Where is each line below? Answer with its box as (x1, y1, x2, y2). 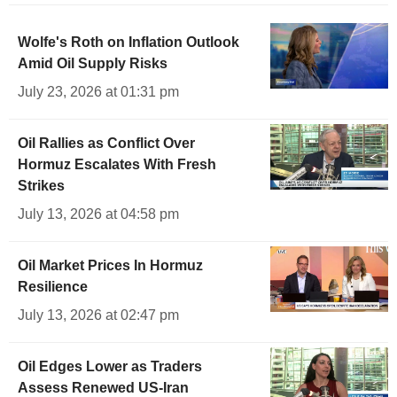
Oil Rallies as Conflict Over (18, 135, 195, 151)
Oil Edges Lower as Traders (18, 358, 202, 374)
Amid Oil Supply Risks (18, 55, 167, 71)
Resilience (18, 278, 88, 294)
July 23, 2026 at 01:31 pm (18, 83, 179, 99)
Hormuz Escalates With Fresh (18, 156, 216, 172)
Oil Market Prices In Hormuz (18, 257, 203, 273)
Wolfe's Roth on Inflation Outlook (18, 34, 239, 50)
